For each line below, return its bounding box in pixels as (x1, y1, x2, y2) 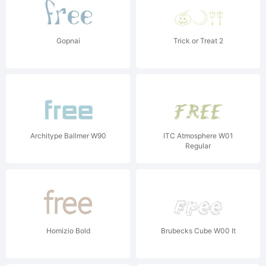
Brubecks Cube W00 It (160, 226, 236, 235)
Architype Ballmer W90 (30, 131, 106, 140)
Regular (185, 141, 211, 150)
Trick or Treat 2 (173, 36, 223, 45)
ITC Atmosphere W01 (163, 131, 233, 140)
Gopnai (56, 36, 80, 45)
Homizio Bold (46, 226, 90, 235)
